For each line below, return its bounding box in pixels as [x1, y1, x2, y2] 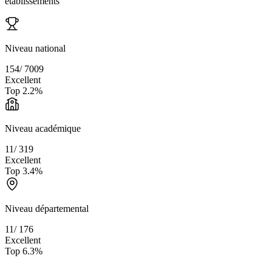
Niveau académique [5, 123, 81, 134]
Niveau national [5, 43, 66, 54]
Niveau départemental [5, 203, 89, 214]
